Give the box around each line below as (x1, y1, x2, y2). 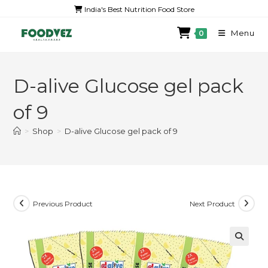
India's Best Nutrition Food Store (82, 5, 194, 14)
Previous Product (33, 199, 93, 208)
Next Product (189, 199, 235, 208)
